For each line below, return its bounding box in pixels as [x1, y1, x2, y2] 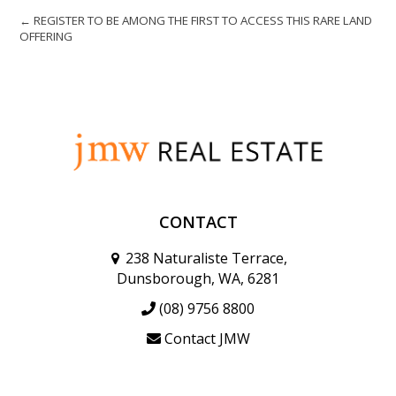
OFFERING [19, 28, 73, 44]
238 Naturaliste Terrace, [126, 248, 287, 269]
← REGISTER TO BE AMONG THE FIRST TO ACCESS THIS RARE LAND [19, 12, 373, 28]
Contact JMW [164, 329, 250, 349]
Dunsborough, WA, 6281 [117, 269, 279, 289]
